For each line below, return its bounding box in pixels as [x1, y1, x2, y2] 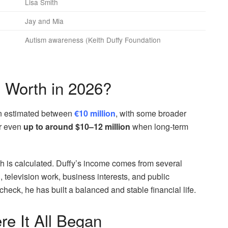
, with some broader [116, 107, 186, 119]
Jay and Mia [25, 16, 64, 26]
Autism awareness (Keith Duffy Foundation [25, 35, 161, 45]
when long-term [130, 120, 188, 132]
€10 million [74, 107, 116, 119]
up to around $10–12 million [23, 120, 130, 132]
